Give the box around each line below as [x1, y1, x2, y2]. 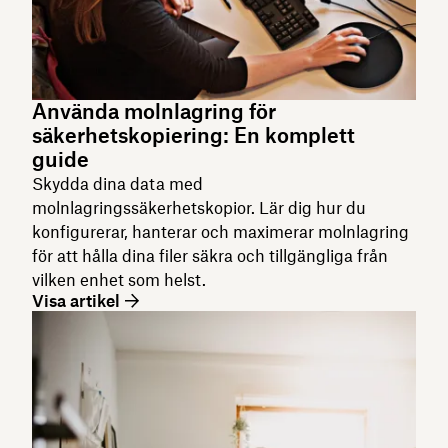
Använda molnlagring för [32, 98, 276, 124]
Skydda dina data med [32, 173, 203, 194]
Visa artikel [32, 290, 120, 311]
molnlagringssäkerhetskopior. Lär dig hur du [32, 197, 366, 218]
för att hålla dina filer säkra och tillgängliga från [32, 245, 388, 266]
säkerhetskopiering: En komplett [32, 122, 355, 148]
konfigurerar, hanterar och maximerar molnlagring [32, 221, 409, 242]
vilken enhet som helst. [32, 269, 206, 290]
